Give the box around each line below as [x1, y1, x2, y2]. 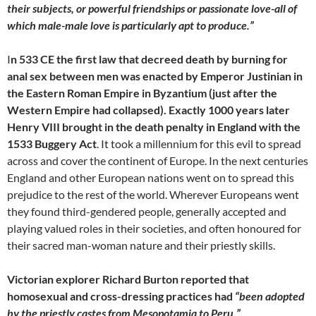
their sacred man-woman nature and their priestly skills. [7, 238, 275, 252]
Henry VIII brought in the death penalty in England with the [7, 119, 300, 133]
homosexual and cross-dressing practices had [7, 288, 235, 303]
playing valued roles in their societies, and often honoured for [7, 221, 301, 235]
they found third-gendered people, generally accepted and [7, 204, 286, 218]
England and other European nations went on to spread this [7, 170, 294, 184]
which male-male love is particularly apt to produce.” [7, 18, 254, 32]
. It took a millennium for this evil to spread [97, 136, 301, 150]
